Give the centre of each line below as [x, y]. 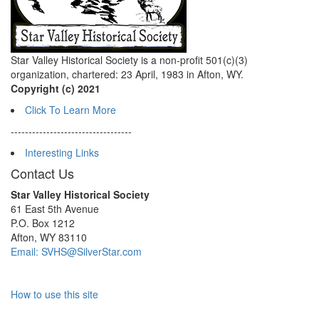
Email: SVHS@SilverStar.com [76, 251]
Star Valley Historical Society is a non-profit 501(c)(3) [129, 60]
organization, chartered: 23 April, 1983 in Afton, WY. [127, 74]
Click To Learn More [70, 110]
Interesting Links [62, 152]
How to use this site [54, 294]
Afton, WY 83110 [49, 237]
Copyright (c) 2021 [56, 88]
